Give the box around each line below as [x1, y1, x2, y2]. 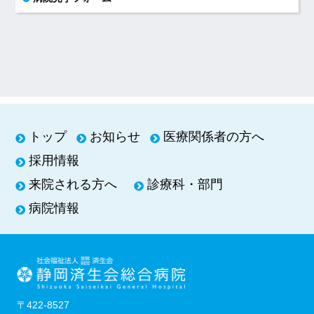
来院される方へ [29, 177, 118, 192]
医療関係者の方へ [163, 130, 265, 144]
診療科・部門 [147, 177, 224, 192]
